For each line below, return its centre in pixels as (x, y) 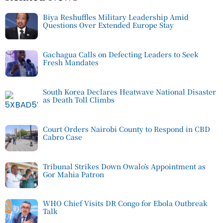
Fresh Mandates (71, 62)
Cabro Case (62, 137)
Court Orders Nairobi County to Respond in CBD (126, 129)
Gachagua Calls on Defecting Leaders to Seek (121, 55)
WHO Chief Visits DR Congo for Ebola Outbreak (125, 203)
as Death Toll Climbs (79, 99)
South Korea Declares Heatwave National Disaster (129, 91)
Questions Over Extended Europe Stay (108, 25)
